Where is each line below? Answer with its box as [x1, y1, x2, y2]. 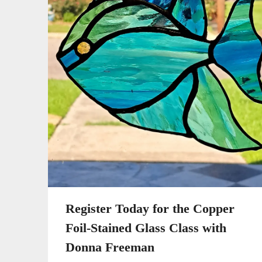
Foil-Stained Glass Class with [65, 220, 226, 236]
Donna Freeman [65, 240, 154, 255]
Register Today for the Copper [65, 201, 235, 216]
